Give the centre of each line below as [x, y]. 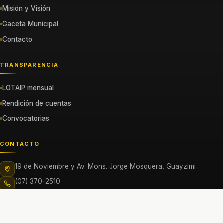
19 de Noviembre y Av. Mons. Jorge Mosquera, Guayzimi [105, 167]
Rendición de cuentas [37, 103]
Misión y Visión [26, 9]
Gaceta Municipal [30, 24]
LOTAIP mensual [28, 88]
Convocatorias [26, 119]
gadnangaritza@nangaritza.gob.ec [70, 196]
